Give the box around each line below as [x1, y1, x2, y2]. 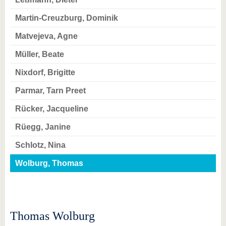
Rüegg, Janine [15, 123, 71, 131]
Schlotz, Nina [15, 141, 66, 149]
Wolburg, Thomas [15, 159, 83, 167]
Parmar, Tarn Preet [15, 86, 86, 95]
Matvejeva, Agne [15, 32, 78, 40]
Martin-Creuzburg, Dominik [15, 14, 118, 22]
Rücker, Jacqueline [15, 104, 88, 113]
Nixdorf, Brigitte [15, 68, 75, 77]
